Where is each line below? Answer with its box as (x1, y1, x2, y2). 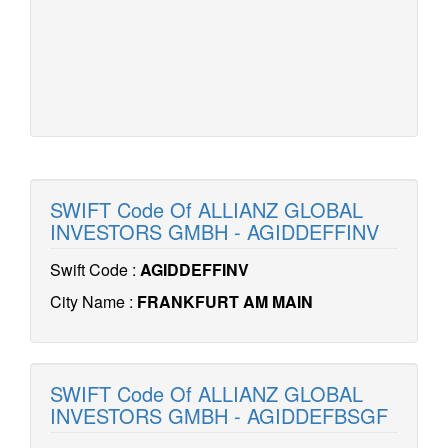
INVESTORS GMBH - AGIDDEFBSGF (50, 401, 388, 430)
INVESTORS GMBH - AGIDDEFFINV (50, 217, 379, 246)
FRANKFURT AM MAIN (137, 290, 313, 313)
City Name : (50, 290, 137, 313)
